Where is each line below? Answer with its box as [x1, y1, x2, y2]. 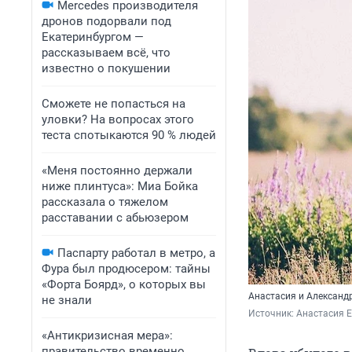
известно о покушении [42, 61, 170, 75]
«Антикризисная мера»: [42, 328, 173, 343]
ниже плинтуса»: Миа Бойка [42, 179, 198, 193]
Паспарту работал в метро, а [57, 246, 215, 260]
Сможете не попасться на [42, 97, 185, 111]
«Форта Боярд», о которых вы [42, 277, 206, 291]
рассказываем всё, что [42, 46, 170, 60]
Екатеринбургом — [42, 30, 144, 44]
